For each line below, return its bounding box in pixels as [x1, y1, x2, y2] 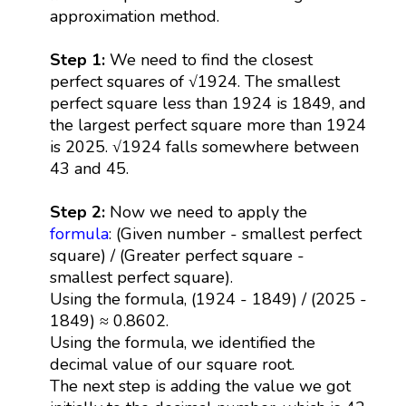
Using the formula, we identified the [49, 331, 315, 353]
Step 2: [49, 200, 110, 223]
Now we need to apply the [109, 200, 307, 223]
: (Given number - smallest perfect [108, 222, 362, 245]
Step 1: [49, 48, 105, 71]
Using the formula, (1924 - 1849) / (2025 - [49, 287, 367, 310]
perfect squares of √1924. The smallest [49, 70, 340, 92]
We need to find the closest [104, 48, 313, 71]
